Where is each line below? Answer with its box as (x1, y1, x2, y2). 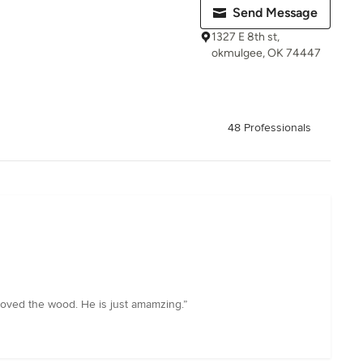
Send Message (233, 5, 318, 20)
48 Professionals (228, 121, 311, 135)
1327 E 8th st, (211, 30, 280, 44)
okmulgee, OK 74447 (211, 46, 321, 60)
